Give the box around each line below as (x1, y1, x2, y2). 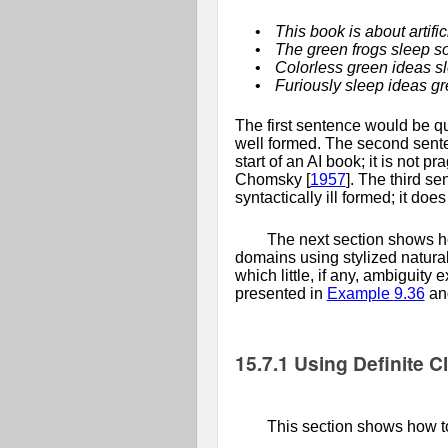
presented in (234, 284, 327, 302)
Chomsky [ (234, 170, 310, 188)
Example (326, 284, 394, 302)
